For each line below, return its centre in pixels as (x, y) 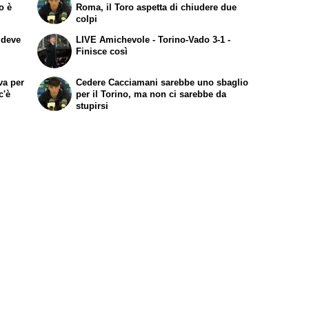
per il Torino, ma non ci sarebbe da (151, 94)
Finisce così (102, 51)
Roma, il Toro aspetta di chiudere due (157, 7)
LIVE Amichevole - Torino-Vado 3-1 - (153, 39)
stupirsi (92, 106)
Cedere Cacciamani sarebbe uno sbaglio (162, 83)
